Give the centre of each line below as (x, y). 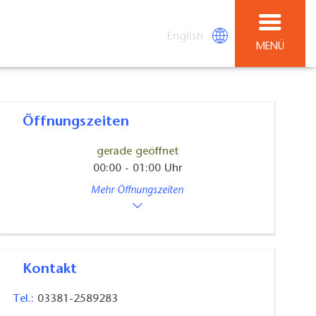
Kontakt (55, 269)
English (186, 36)
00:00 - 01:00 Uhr (137, 169)
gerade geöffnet (137, 152)
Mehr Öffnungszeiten (138, 191)
